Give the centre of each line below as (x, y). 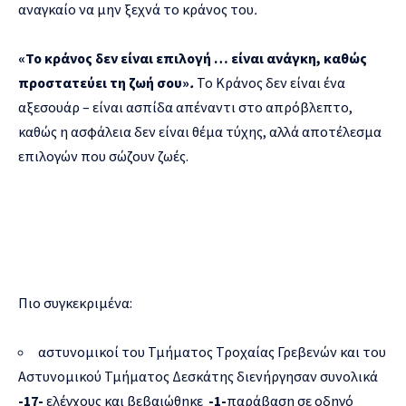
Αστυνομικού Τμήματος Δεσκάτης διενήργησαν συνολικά (198, 376)
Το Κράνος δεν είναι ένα (271, 82)
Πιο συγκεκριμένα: (75, 302)
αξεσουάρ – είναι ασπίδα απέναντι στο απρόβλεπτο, (185, 106)
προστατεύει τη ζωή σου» (104, 82)
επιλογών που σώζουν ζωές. (103, 155)
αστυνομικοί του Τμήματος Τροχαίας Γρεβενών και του (212, 351)
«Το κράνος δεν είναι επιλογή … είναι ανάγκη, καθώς (193, 58)
